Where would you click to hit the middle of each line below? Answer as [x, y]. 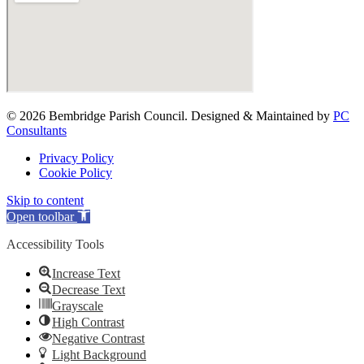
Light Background [99, 355]
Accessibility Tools [55, 245]
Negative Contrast [98, 339]
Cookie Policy [76, 173]
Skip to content [45, 201]
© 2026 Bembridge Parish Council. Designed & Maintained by [170, 116]
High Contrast [88, 323]
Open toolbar [40, 217]
